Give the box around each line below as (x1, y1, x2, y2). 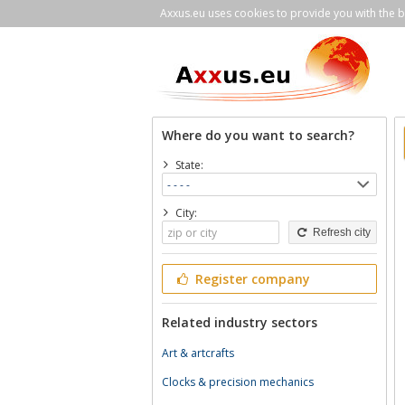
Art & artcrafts (162, 345, 234, 361)
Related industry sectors (162, 314, 317, 331)
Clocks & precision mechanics (162, 374, 314, 390)
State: (174, 157, 203, 173)
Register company (191, 270, 310, 287)
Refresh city (309, 226, 371, 239)
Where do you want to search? (162, 127, 354, 144)
